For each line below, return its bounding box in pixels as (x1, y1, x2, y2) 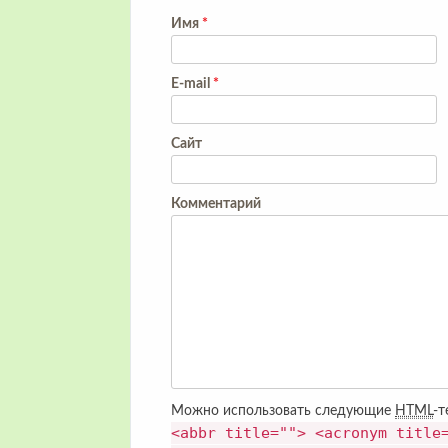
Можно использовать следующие (171, 404, 395, 418)
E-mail (171, 77, 213, 91)
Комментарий (171, 197, 261, 211)
